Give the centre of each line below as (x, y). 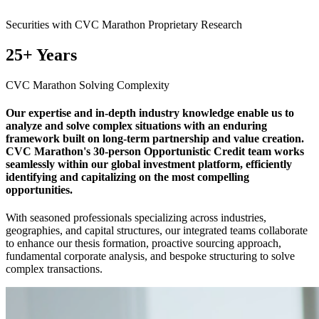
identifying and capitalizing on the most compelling (127, 177)
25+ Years (41, 54)
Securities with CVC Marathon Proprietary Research (124, 24)
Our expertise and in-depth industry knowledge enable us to (150, 113)
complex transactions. (54, 269)
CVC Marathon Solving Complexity (88, 85)
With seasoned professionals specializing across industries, (136, 218)
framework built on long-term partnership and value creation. (155, 138)
